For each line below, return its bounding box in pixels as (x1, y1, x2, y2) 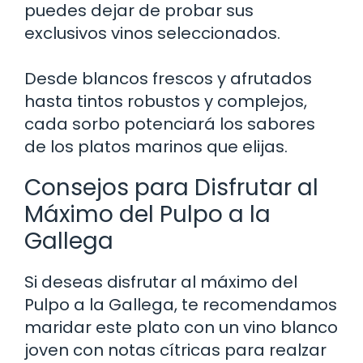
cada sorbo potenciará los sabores (24, 112, 315, 135)
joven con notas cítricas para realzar (24, 338, 327, 361)
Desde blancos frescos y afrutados (24, 66, 312, 90)
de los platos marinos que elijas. (24, 135, 288, 158)
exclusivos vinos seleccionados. (24, 21, 280, 45)
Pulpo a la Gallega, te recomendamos (24, 293, 337, 316)
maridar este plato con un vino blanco (24, 315, 338, 339)
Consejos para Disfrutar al (24, 171, 318, 203)
